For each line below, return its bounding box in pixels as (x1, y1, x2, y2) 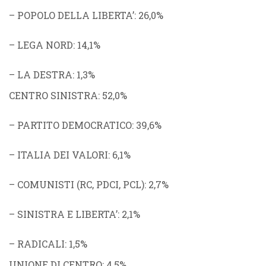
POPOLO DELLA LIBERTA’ (17, 9, 134, 21)
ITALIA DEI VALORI (17, 148, 108, 161)
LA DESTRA (17, 68, 72, 81)
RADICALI (17, 237, 65, 250)
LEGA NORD (17, 39, 73, 51)
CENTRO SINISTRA (9, 89, 98, 102)
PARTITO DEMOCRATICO (17, 119, 132, 131)
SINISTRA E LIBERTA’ (17, 208, 118, 220)
